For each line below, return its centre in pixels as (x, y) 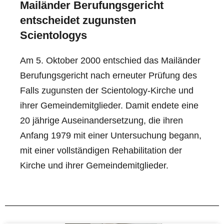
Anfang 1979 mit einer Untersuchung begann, (111, 135)
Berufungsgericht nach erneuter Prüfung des (108, 75)
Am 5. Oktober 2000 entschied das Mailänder (110, 60)
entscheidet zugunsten (78, 20)
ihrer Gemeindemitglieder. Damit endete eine (109, 105)
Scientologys (53, 35)
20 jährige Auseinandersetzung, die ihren (101, 120)
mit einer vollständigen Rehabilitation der (101, 150)
